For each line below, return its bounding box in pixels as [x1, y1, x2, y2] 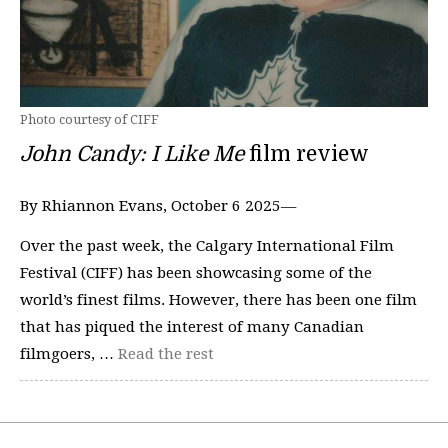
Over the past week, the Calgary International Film [20, 236, 394, 255]
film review [249, 142, 374, 166]
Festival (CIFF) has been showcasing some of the [20, 263, 372, 282]
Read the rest [118, 344, 214, 363]
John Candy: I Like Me [20, 142, 249, 166]
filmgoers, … [20, 344, 118, 363]
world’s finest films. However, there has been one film [20, 290, 417, 309]
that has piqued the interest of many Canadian [20, 317, 364, 336]
